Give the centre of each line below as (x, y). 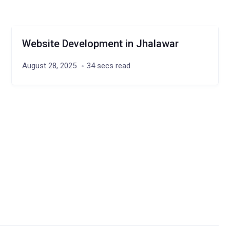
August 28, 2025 (50, 66)
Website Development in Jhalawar (101, 44)
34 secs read (109, 66)
